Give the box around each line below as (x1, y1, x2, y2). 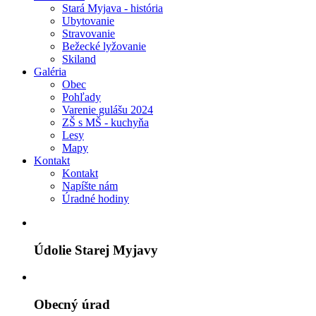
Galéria (34, 66, 66, 78)
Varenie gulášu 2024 (62, 104, 153, 116)
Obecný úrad (34, 297, 110, 312)
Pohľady (62, 91, 101, 103)
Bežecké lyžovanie (62, 40, 146, 52)
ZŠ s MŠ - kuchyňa (62, 116, 149, 128)
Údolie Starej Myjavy (34, 242, 158, 257)
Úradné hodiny (62, 193, 129, 205)
